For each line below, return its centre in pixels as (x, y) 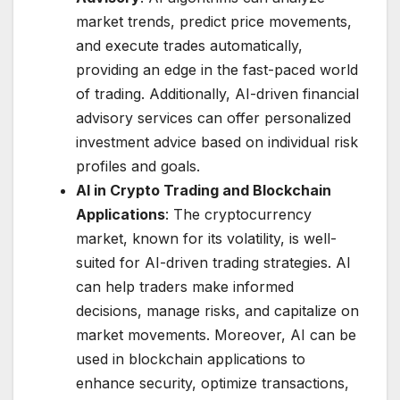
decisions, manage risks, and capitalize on (217, 311)
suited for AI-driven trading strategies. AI (213, 263)
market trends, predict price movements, (214, 22)
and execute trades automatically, (189, 46)
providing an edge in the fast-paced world (217, 70)
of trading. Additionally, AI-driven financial (217, 94)
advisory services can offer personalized (213, 118)
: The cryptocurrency (238, 215)
